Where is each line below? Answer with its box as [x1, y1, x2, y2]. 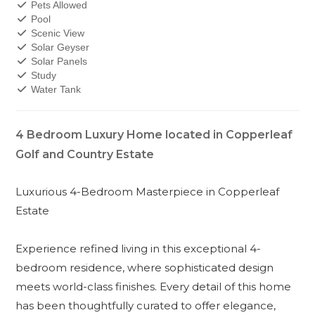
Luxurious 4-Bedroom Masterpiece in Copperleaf [15, 185, 280, 198]
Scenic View [27, 27, 84, 39]
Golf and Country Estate [15, 148, 155, 161]
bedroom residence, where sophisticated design [15, 261, 274, 274]
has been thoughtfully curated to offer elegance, [15, 299, 276, 312]
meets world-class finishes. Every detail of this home [15, 280, 292, 293]
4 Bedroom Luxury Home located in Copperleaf [15, 128, 293, 141]
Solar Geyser [27, 41, 89, 53]
